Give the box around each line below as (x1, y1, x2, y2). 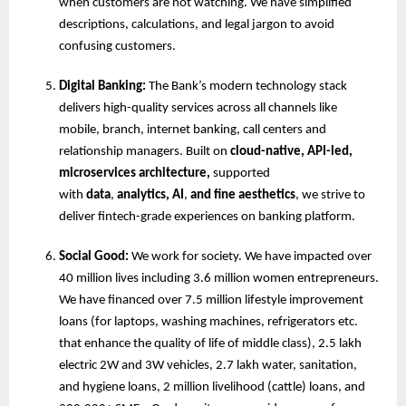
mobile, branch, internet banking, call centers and (59, 123, 326, 138)
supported (210, 167, 270, 181)
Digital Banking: (59, 80, 149, 94)
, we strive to (295, 188, 365, 203)
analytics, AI (117, 188, 184, 203)
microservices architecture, (59, 167, 210, 181)
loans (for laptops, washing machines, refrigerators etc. (59, 315, 358, 330)
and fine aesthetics (188, 188, 295, 203)
